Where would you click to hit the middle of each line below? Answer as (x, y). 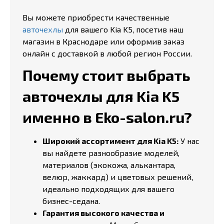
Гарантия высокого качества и (103, 213)
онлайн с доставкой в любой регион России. (107, 53)
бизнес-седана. (71, 201)
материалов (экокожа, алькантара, (109, 165)
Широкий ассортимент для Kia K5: (110, 141)
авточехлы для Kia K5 (101, 96)
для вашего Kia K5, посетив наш (123, 29)
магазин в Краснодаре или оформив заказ (103, 41)
